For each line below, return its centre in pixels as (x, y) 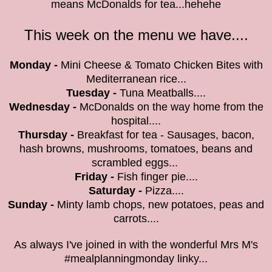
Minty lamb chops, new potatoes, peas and (159, 205)
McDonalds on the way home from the (170, 107)
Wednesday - (42, 107)
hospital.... (136, 121)
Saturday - (115, 191)
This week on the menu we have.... (136, 35)
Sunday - (31, 205)
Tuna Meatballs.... (163, 93)
